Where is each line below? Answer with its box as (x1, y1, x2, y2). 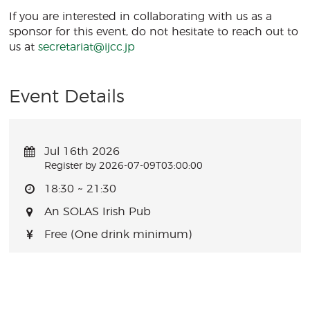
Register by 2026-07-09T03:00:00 (44, 161, 203, 172)
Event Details (9, 88, 125, 107)
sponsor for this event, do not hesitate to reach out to (9, 26, 299, 38)
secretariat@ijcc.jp (38, 42, 136, 53)
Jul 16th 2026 (44, 146, 120, 158)
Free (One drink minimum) (44, 228, 192, 240)
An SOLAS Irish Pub (44, 206, 151, 217)
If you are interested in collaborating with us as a (9, 11, 273, 23)
